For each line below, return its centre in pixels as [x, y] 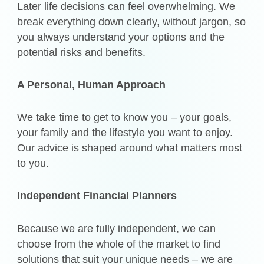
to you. [33, 164]
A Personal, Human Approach [92, 85]
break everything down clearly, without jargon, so [132, 22]
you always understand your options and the [121, 37]
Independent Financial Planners [97, 196]
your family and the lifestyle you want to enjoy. [125, 133]
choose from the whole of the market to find [119, 244]
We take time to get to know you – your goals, [125, 118]
